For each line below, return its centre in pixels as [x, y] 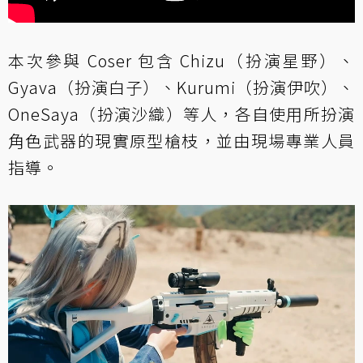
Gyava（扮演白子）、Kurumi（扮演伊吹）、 [181, 87]
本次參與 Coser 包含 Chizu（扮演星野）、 [181, 60]
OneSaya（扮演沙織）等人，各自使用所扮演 [181, 113]
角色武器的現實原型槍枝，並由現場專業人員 [181, 140]
